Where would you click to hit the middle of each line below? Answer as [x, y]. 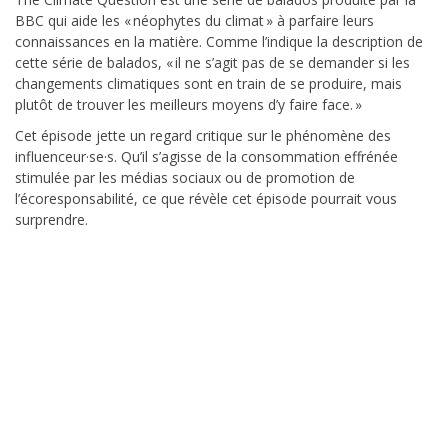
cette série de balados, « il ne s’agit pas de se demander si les [212, 63]
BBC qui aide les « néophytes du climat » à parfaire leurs [194, 21]
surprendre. [51, 220]
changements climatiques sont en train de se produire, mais [208, 84]
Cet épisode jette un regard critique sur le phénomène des [203, 136]
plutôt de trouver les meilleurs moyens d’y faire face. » [188, 105]
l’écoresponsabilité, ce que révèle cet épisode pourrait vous [206, 199]
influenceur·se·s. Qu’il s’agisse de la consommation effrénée [206, 157]
